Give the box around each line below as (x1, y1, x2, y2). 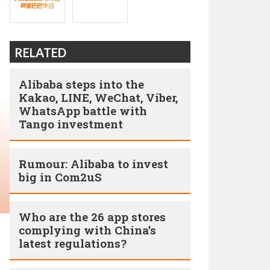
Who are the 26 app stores (19, 209, 166, 224)
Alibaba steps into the (19, 77, 144, 92)
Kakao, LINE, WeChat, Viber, (19, 90, 178, 105)
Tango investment (19, 116, 123, 131)
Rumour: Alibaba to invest (19, 156, 168, 171)
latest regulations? (19, 236, 127, 251)
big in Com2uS (19, 169, 102, 184)
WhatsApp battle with (19, 103, 147, 118)
